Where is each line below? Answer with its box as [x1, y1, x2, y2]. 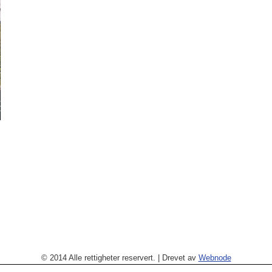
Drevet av [161, 253, 199, 262]
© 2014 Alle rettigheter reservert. [41, 253, 155, 262]
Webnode [198, 253, 231, 262]
